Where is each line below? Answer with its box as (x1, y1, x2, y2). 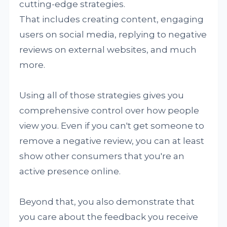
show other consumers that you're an (19, 150, 185, 161)
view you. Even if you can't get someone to (19, 120, 205, 131)
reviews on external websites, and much (19, 44, 197, 55)
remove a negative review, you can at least (19, 135, 205, 146)
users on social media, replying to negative (19, 29, 207, 40)
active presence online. (19, 166, 121, 176)
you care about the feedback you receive (19, 211, 199, 222)
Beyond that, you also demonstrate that (19, 196, 195, 207)
